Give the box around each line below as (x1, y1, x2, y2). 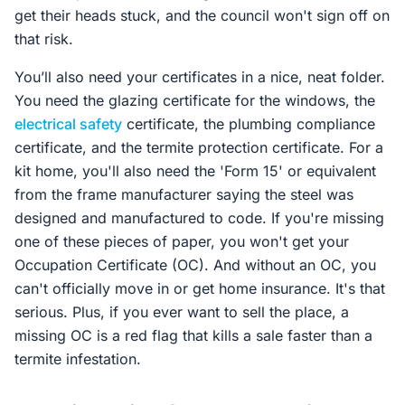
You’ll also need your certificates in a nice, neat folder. (14, 68, 385, 86)
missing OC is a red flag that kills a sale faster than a (14, 326, 372, 344)
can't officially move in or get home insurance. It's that (14, 279, 385, 297)
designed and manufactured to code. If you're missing (14, 209, 384, 227)
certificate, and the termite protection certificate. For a (14, 138, 383, 156)
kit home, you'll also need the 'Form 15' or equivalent (14, 162, 376, 180)
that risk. (14, 30, 73, 48)
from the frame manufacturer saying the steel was (14, 185, 353, 203)
